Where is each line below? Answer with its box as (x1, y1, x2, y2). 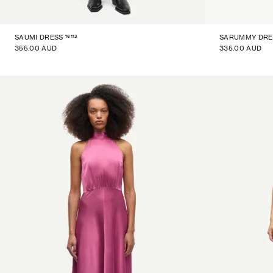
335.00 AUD (219, 44, 262, 52)
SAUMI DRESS (15, 33, 63, 41)
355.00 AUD (15, 44, 57, 52)
